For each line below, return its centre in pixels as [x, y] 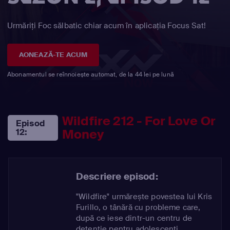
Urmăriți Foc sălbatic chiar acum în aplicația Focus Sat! [107, 26]
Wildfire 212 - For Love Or [139, 121]
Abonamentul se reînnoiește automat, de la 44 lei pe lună [91, 74]
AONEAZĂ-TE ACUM [53, 54]
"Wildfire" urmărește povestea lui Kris [144, 196]
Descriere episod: [117, 176]
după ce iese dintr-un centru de [134, 218]
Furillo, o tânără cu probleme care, [138, 207]
